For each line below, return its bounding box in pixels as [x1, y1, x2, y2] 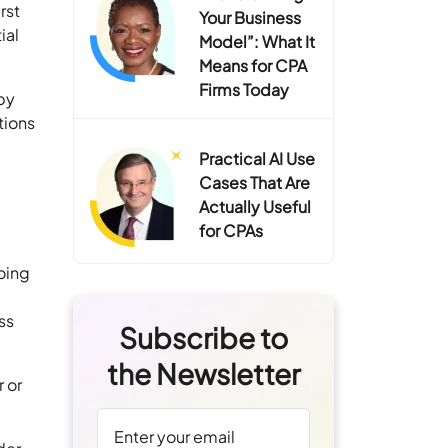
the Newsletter [106, 356, 301, 391]
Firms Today [199, 79, 290, 100]
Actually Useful [199, 196, 312, 217]
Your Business [199, 7, 302, 28]
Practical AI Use [199, 148, 316, 169]
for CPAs [199, 220, 264, 241]
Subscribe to [119, 320, 288, 355]
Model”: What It [199, 31, 316, 52]
